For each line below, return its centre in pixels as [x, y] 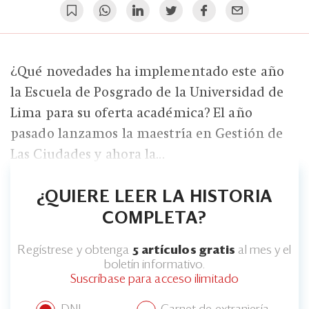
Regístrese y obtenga [75, 250]
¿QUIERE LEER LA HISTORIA [154, 197]
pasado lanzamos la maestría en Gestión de [147, 133]
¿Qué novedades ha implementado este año [147, 71]
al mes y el [263, 250]
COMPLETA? [154, 218]
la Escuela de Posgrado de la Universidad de [147, 92]
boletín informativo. [154, 265]
